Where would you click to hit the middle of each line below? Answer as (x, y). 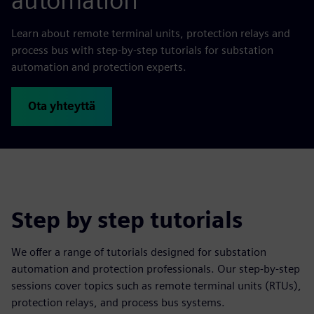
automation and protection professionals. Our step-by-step (156, 269)
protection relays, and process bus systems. (118, 302)
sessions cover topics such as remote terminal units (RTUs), (156, 286)
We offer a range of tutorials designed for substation (139, 252)
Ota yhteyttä (62, 106)
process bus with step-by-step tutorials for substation (142, 50)
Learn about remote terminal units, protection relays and (151, 33)
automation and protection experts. (99, 67)
